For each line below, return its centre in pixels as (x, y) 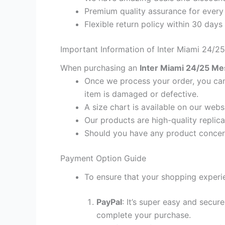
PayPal (109, 202)
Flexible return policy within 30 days (153, 24)
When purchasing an (100, 68)
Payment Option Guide (103, 158)
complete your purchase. (144, 215)
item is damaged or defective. (141, 94)
